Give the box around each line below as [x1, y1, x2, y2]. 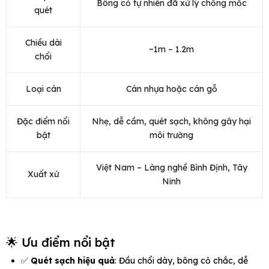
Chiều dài [25, 37, 62, 49]
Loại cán [25, 83, 61, 95]
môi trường [150, 130, 193, 141]
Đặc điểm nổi [17, 116, 70, 127]
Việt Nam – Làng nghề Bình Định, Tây [95, 162, 247, 174]
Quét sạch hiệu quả [31, 255, 115, 267]
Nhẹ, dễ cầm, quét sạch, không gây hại [92, 116, 251, 127]
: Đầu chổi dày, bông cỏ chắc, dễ [115, 255, 248, 267]
